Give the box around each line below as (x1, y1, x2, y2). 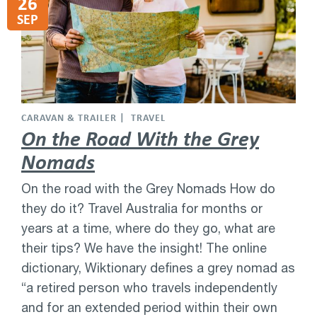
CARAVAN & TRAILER (21, 111, 117, 124)
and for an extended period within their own (21, 299, 277, 315)
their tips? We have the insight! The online (21, 240, 267, 255)
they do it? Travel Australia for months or (21, 200, 263, 216)
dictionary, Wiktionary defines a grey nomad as (21, 260, 295, 275)
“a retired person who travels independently (21, 279, 277, 295)
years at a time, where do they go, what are (21, 220, 275, 236)
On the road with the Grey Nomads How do (21, 180, 275, 196)
